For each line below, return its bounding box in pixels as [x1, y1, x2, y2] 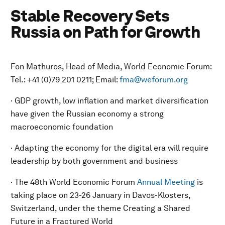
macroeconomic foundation [11, 122, 113, 132]
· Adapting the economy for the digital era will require [11, 143, 208, 153]
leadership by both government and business [11, 156, 178, 166]
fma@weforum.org [120, 75, 188, 84]
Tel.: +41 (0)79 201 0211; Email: [11, 75, 120, 84]
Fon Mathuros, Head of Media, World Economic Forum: [11, 62, 211, 71]
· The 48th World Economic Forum [11, 177, 137, 187]
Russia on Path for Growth [11, 22, 200, 42]
